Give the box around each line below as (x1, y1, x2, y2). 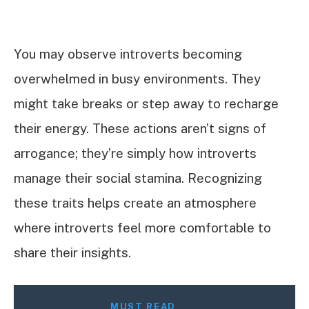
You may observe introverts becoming (14, 46, 242, 62)
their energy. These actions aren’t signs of (14, 121, 266, 137)
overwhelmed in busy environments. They (14, 71, 261, 87)
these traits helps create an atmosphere (14, 195, 257, 211)
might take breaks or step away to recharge (14, 96, 279, 112)
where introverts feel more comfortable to (14, 220, 271, 236)
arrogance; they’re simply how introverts (14, 146, 257, 161)
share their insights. (14, 245, 131, 261)
